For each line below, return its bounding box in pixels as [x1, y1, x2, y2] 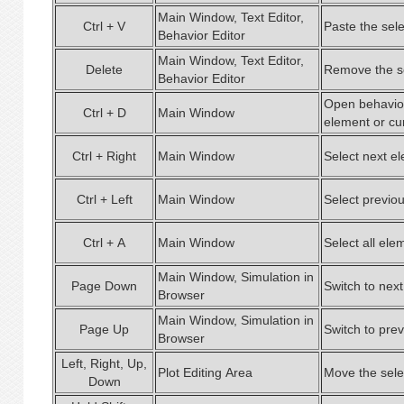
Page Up [79, 322, 129, 336]
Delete [86, 62, 123, 77]
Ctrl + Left [76, 192, 133, 207]
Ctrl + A [83, 235, 125, 250]
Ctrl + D [82, 106, 126, 120]
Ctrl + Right [72, 149, 136, 163]
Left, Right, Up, [61, 356, 147, 371]
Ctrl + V [83, 19, 125, 33]
